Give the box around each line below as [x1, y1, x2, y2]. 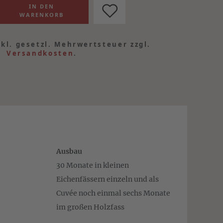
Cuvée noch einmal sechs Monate [56, 189, 170, 198]
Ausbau [56, 147, 82, 156]
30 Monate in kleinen [56, 161, 129, 170]
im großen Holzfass [56, 203, 124, 212]
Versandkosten [6, 49, 74, 58]
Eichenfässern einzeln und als [56, 175, 159, 184]
